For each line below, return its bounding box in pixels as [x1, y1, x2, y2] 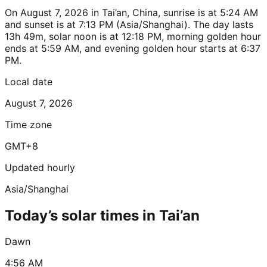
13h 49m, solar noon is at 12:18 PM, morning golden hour [5, 30, 261, 42]
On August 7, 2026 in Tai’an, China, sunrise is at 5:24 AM [5, 6, 258, 18]
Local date [5, 75, 52, 88]
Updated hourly [5, 161, 75, 173]
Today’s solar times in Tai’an [5, 206, 200, 224]
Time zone [5, 118, 52, 131]
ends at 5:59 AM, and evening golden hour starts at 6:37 [5, 42, 260, 54]
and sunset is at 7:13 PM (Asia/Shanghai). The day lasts [5, 18, 253, 30]
